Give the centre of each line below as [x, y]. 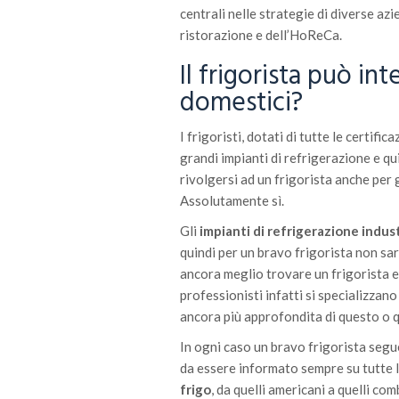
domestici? [241, 104]
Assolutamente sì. [232, 201]
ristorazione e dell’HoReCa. [261, 35]
